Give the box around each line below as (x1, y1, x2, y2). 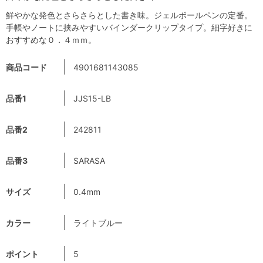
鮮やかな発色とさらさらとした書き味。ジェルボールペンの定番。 (6, 9, 252, 20)
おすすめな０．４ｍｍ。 (6, 34, 96, 45)
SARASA (73, 155, 105, 166)
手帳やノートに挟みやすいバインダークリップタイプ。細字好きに (6, 22, 252, 32)
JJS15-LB (73, 93, 111, 103)
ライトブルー (73, 217, 123, 228)
